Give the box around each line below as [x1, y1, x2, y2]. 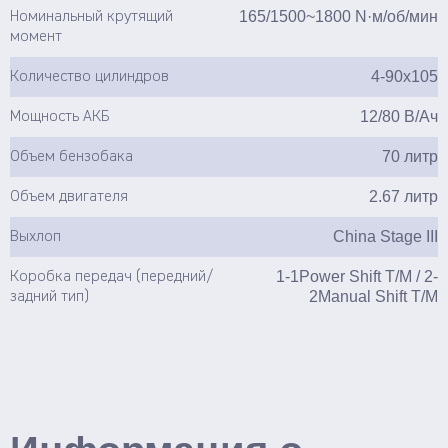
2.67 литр [369, 188, 438, 205]
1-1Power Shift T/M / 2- [276, 268, 438, 285]
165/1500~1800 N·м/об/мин [239, 8, 438, 25]
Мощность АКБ [10, 109, 110, 125]
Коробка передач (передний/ [10, 269, 213, 285]
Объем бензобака [10, 149, 133, 165]
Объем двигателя [10, 189, 128, 205]
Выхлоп [10, 229, 61, 245]
